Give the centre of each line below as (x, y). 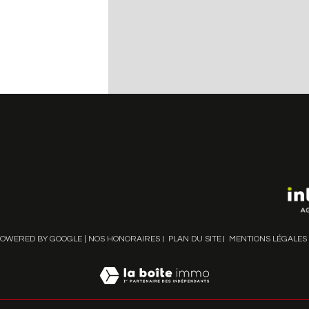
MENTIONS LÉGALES (268, 239)
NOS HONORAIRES (124, 239)
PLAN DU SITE (195, 239)
